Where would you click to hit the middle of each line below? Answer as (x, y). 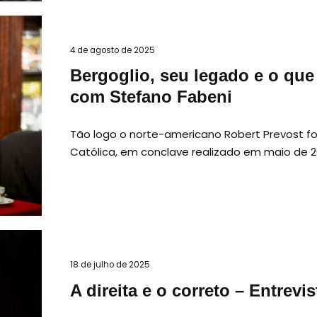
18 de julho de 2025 (110, 265)
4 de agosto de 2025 (113, 50)
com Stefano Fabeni (151, 97)
